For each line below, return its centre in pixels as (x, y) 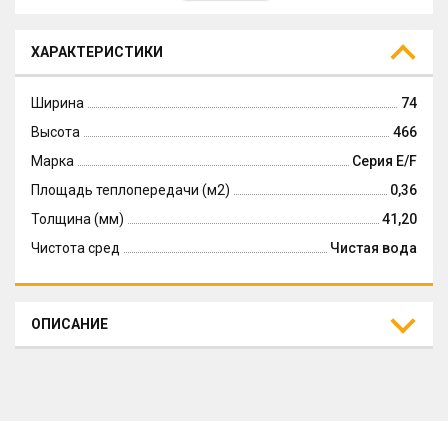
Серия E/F (384, 161)
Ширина (57, 103)
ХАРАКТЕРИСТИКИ (97, 51)
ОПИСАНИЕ (69, 323)
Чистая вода (373, 248)
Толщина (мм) (77, 219)
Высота (55, 132)
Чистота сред (75, 248)
